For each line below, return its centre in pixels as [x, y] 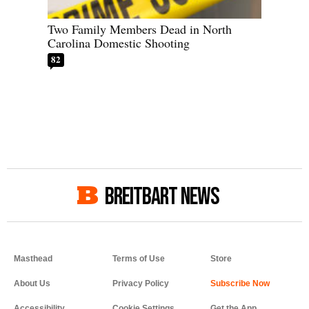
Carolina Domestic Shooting [119, 42]
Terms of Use [138, 258]
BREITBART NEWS [162, 197]
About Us [32, 283]
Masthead [33, 258]
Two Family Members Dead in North [140, 29]
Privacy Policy [140, 283]
